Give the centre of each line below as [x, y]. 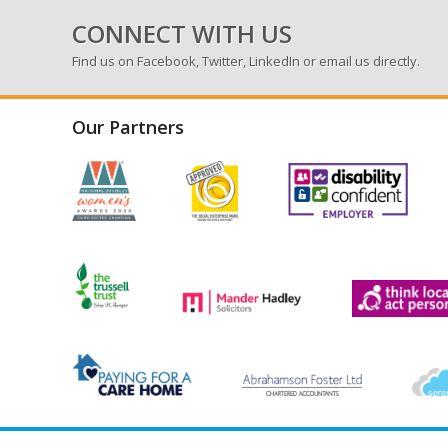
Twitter [222, 61]
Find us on [104, 61]
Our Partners [128, 127]
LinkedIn [274, 61]
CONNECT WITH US [182, 34]
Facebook [166, 61]
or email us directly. [360, 61]
